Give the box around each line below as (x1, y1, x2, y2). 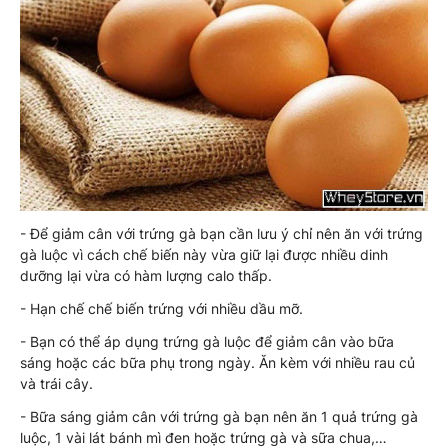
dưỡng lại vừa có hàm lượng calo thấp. (20, 266, 272, 284)
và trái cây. (20, 374, 93, 392)
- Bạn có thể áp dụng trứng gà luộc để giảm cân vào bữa (20, 332, 394, 350)
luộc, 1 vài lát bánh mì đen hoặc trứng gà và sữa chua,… (20, 428, 387, 446)
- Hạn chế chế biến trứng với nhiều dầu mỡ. (20, 299, 303, 317)
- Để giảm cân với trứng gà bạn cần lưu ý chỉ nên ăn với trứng (20, 224, 423, 242)
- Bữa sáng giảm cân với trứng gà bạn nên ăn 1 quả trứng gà (20, 407, 418, 425)
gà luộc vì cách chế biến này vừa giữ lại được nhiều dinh (20, 245, 388, 263)
